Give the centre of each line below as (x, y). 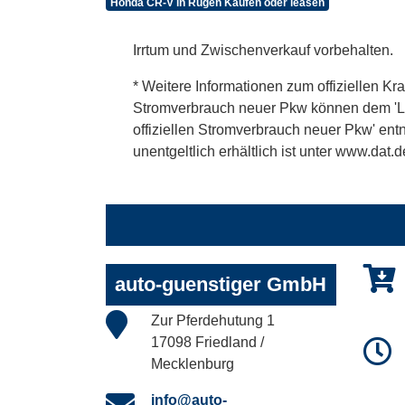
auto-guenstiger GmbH (221, 284)
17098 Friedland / (207, 342)
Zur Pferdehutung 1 (213, 320)
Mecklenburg (193, 363)
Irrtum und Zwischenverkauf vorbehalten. (263, 50)
